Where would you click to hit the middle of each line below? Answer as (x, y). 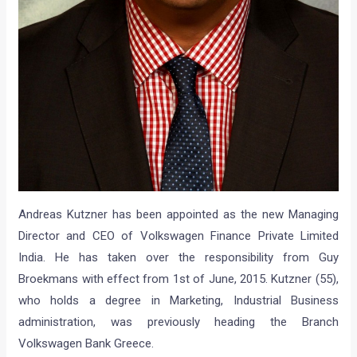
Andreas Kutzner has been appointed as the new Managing (178, 215)
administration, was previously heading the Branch (178, 322)
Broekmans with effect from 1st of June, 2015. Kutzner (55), (178, 279)
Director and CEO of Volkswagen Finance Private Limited (178, 236)
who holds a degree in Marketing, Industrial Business (178, 301)
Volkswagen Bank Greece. (86, 344)
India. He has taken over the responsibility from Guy (178, 258)
